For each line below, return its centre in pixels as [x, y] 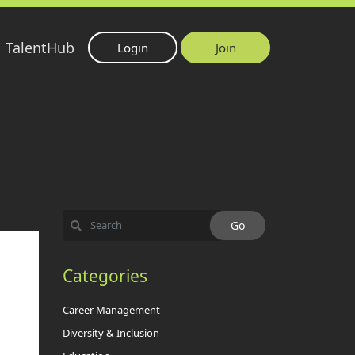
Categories [105, 276]
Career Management [111, 310]
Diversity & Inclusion [111, 333]
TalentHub [40, 48]
